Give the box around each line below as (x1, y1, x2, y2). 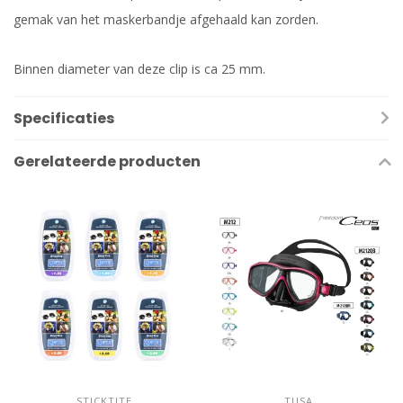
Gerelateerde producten (13, 151, 201, 173)
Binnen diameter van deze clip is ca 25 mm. (13, 60, 265, 78)
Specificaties (13, 108, 115, 130)
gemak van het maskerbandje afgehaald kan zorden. (13, 11, 318, 29)
